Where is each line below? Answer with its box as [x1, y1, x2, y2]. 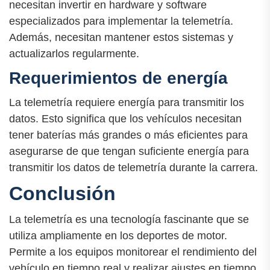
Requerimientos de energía [9, 68, 228, 87]
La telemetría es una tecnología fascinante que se [9, 213, 249, 226]
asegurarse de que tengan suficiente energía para [9, 145, 249, 158]
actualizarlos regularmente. [9, 47, 139, 60]
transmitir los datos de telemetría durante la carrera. [9, 162, 258, 174]
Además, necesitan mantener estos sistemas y [9, 31, 233, 43]
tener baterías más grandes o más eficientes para [9, 129, 248, 142]
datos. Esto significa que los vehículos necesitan [9, 113, 242, 125]
